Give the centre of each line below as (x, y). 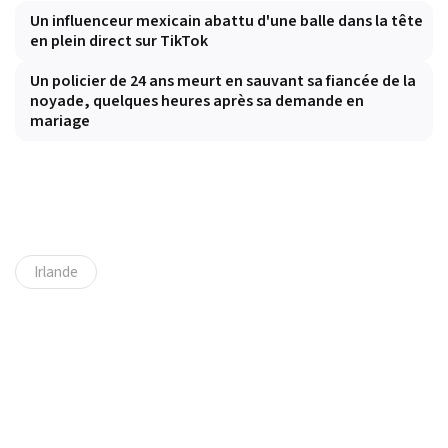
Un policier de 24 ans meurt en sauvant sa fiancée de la (223, 81)
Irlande (56, 272)
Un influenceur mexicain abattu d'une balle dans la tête (226, 21)
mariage (60, 121)
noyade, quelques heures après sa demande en (197, 101)
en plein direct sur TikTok (119, 41)
